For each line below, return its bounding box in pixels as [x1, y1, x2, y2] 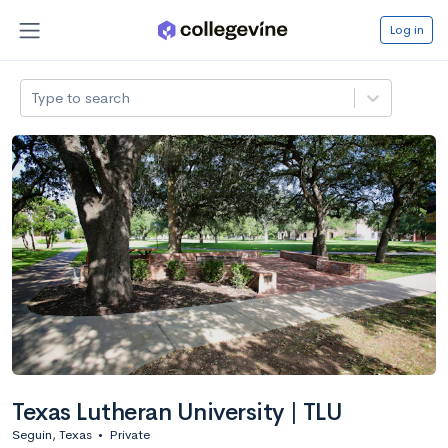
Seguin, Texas [12, 425, 92, 443]
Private [109, 425, 150, 443]
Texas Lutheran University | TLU [12, 396, 343, 427]
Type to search [31, 87, 131, 107]
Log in [389, 20, 424, 38]
